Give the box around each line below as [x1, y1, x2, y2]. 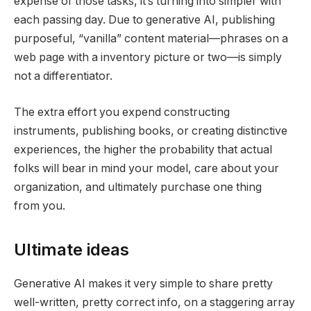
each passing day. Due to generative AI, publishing [14, 13, 275, 27]
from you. [14, 199, 65, 212]
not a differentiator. [14, 69, 112, 83]
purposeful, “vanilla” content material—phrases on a [14, 32, 288, 46]
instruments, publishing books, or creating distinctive [14, 124, 287, 137]
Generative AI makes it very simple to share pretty [14, 277, 273, 291]
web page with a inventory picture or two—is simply [14, 51, 282, 65]
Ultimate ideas [14, 239, 129, 260]
